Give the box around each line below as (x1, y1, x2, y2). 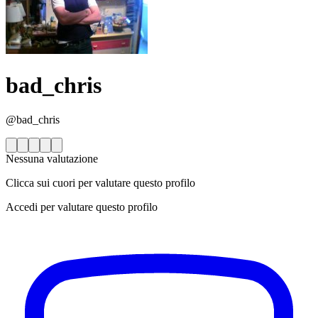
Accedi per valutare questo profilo (6, 201, 158, 214)
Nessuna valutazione (6, 153, 98, 165)
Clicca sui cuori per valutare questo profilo (6, 177, 195, 190)
